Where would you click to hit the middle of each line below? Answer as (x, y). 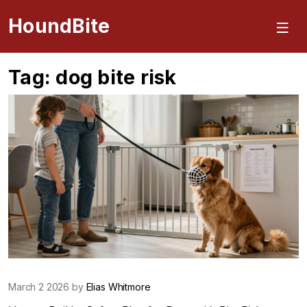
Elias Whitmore (118, 286)
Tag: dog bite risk (93, 77)
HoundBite (59, 26)
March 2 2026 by (47, 286)
